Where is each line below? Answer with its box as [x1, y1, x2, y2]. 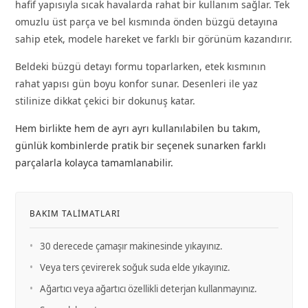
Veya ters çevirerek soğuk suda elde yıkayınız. [39, 261, 230, 274]
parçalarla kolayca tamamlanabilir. [14, 155, 173, 169]
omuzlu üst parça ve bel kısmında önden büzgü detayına [14, 14, 278, 28]
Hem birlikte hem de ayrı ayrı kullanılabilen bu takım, [14, 121, 261, 135]
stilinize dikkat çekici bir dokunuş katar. [14, 93, 195, 107]
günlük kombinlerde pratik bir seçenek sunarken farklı [14, 138, 266, 152]
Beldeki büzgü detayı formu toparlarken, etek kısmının [14, 59, 266, 73]
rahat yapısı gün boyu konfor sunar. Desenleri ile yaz [14, 76, 258, 90]
